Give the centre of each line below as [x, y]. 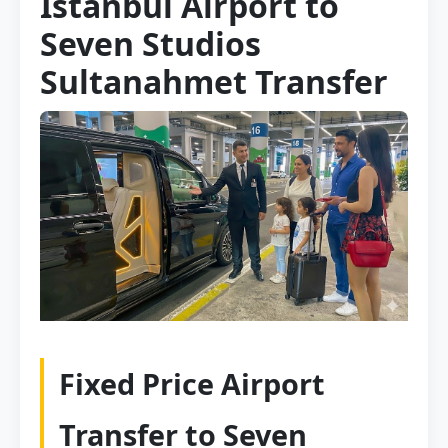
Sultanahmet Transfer [214, 81]
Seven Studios [150, 43]
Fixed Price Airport [192, 384]
